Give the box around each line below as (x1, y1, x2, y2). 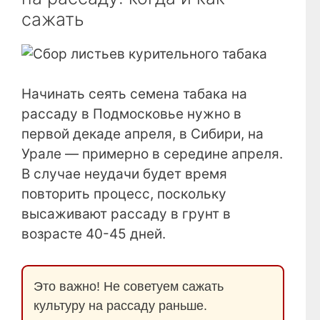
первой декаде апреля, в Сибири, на (21, 126, 264, 143)
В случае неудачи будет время (21, 166, 227, 183)
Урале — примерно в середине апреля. (21, 146, 283, 163)
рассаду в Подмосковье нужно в (21, 106, 241, 123)
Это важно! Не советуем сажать (34, 279, 224, 294)
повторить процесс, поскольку (21, 186, 226, 203)
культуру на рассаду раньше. (34, 298, 207, 313)
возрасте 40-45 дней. (21, 226, 166, 243)
